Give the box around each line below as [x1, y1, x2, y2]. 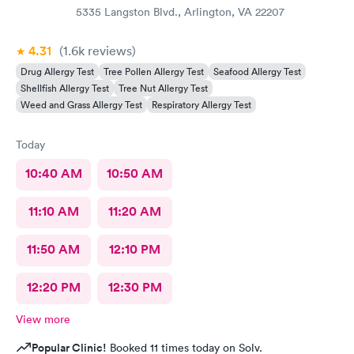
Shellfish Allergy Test [21, 81, 109, 95]
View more [16, 311, 70, 326]
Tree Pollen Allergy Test [104, 64, 204, 78]
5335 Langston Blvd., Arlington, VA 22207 [76, 4, 284, 19]
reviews [85, 42, 132, 58]
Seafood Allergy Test [213, 64, 301, 78]
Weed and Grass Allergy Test [21, 97, 142, 111]
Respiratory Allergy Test [152, 97, 251, 111]
